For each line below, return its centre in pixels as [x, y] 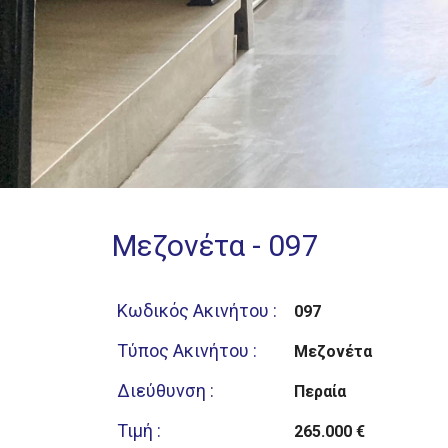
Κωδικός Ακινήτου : [197, 310]
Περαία [319, 391]
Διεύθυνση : [165, 390]
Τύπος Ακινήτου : [187, 350]
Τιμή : [139, 430]
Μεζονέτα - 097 [215, 245]
